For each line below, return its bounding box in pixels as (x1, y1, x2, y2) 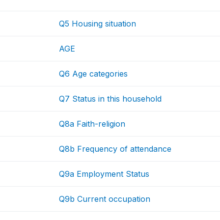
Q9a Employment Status (59, 169, 150, 179)
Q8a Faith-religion (59, 119, 126, 129)
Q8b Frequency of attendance (59, 144, 172, 154)
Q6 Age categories (59, 69, 128, 79)
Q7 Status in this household (59, 94, 162, 104)
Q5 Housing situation (59, 19, 137, 28)
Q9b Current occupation (59, 194, 151, 204)
